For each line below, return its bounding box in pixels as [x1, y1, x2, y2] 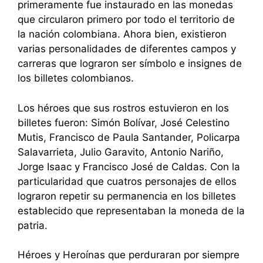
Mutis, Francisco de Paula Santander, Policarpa [18, 131, 240, 143]
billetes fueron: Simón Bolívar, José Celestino [18, 116, 230, 129]
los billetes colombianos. [18, 72, 134, 85]
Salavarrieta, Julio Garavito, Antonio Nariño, [18, 146, 224, 158]
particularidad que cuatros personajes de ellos [18, 175, 237, 187]
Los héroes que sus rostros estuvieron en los [18, 102, 229, 114]
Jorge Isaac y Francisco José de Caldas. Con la [18, 160, 240, 173]
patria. [18, 219, 48, 231]
